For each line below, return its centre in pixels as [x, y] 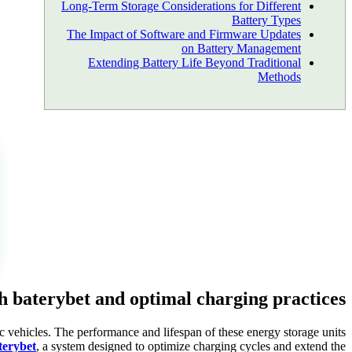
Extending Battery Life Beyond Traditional [194, 62]
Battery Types [266, 20]
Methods [279, 76]
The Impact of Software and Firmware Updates [184, 34]
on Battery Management [241, 48]
